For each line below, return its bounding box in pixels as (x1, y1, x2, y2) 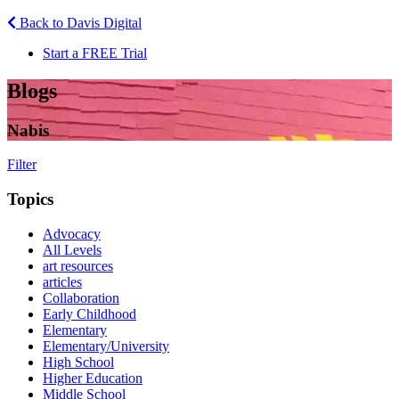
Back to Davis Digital (16, 14, 142, 30)
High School (43, 354, 114, 370)
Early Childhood (43, 305, 136, 322)
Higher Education (43, 370, 142, 386)
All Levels (43, 241, 102, 257)
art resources (43, 257, 113, 273)
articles (43, 273, 82, 289)
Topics (7, 190, 53, 209)
